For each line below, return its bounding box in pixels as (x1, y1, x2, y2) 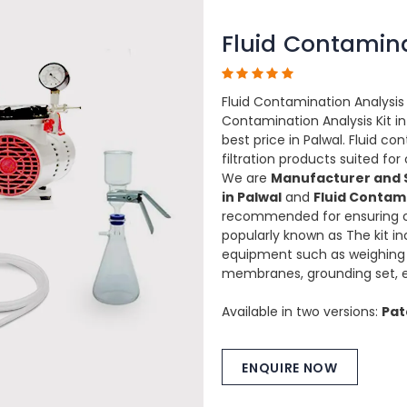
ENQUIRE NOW (242, 359, 338, 377)
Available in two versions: (222, 303, 382, 321)
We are (222, 169, 271, 187)
